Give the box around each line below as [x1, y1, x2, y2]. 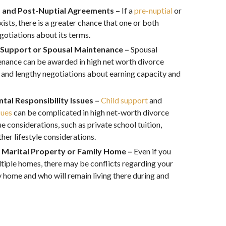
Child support [101, 95, 148, 105]
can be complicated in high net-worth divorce [12, 107, 169, 117]
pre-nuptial [134, 6, 173, 15]
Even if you [134, 146, 171, 156]
